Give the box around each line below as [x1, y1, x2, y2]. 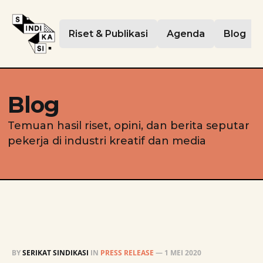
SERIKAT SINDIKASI [22, 247, 89, 258]
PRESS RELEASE [100, 247, 154, 258]
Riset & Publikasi [69, 28, 149, 39]
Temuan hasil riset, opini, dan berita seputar [7, 119, 249, 132]
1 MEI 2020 [164, 247, 201, 258]
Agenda [167, 28, 205, 39]
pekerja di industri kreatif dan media [7, 134, 206, 147]
